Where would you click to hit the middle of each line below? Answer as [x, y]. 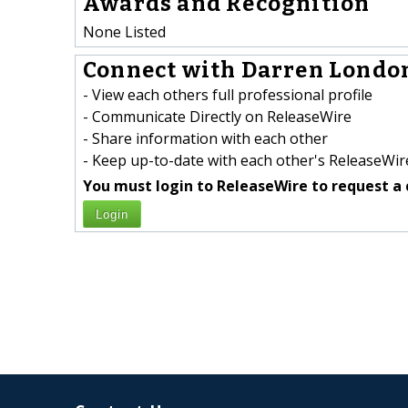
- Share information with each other [205, 139]
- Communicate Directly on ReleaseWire [217, 117]
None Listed [124, 31]
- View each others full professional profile [228, 95]
